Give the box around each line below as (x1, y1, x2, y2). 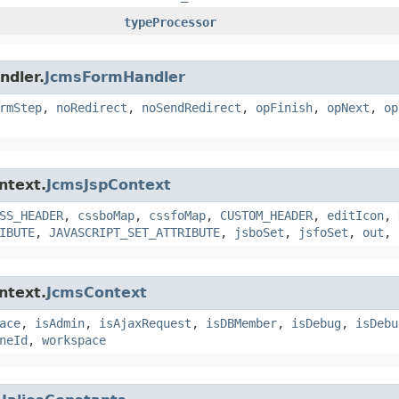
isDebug (291, 315, 341, 330)
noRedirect (56, 100, 127, 115)
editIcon (327, 208, 384, 223)
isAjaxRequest (99, 315, 191, 330)
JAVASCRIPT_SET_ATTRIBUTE (49, 224, 220, 240)
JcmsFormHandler (45, 68, 185, 85)
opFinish (256, 100, 313, 115)
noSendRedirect (142, 100, 241, 115)
